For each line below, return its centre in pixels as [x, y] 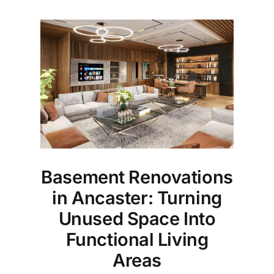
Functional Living [137, 239]
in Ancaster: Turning [137, 198]
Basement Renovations [137, 177]
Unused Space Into [137, 218]
